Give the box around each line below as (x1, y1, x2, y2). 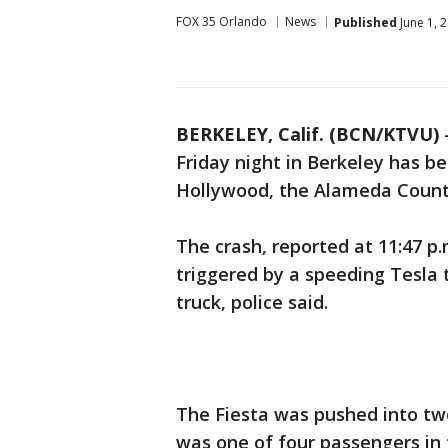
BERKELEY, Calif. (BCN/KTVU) (176, 122, 439, 146)
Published (334, 13, 397, 31)
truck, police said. (176, 290, 328, 314)
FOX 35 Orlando (176, 13, 267, 30)
